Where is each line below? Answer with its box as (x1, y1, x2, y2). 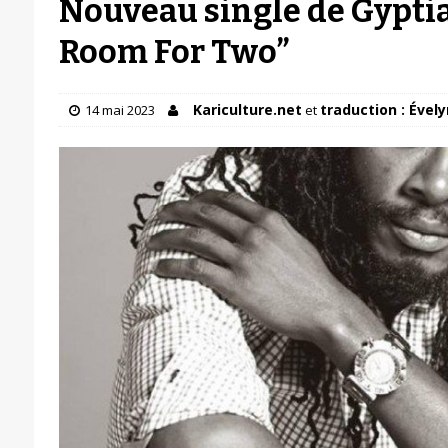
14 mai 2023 (84, 101, 155, 119)
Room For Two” (58, 33, 289, 71)
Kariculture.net (192, 100, 302, 119)
